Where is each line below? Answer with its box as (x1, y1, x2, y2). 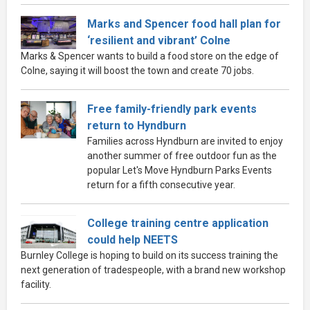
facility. (21, 278, 51, 290)
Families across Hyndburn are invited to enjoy (87, 135, 283, 147)
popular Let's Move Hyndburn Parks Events (87, 164, 272, 176)
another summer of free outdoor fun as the (87, 149, 277, 161)
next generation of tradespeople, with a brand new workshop (21, 264, 286, 275)
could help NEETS (87, 232, 178, 246)
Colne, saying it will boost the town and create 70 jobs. (21, 64, 254, 76)
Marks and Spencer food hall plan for (87, 17, 281, 30)
